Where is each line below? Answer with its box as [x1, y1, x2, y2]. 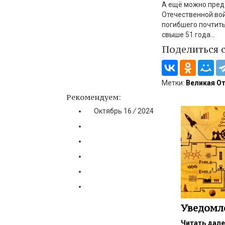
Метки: [162, 79, 186, 87]
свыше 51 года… [162, 31, 215, 39]
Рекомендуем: [66, 92, 121, 102]
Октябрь [94, 107, 122, 116]
